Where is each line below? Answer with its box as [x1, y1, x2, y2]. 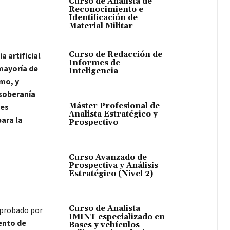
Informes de [69, 57, 120, 68]
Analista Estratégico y [69, 109, 158, 119]
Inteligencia [69, 66, 118, 76]
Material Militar [69, 21, 133, 31]
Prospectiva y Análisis [69, 160, 158, 170]
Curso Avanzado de [69, 152, 147, 162]
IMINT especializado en [69, 212, 165, 222]
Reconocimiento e [69, 4, 143, 14]
